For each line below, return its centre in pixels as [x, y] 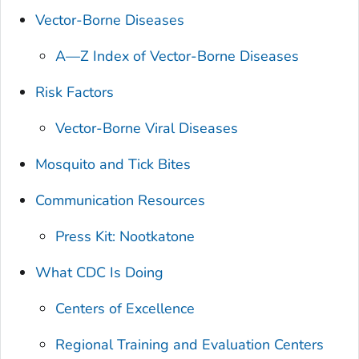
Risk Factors [75, 92]
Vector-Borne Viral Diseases [147, 128]
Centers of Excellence [125, 308]
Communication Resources [121, 200]
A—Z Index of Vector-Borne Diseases [177, 56]
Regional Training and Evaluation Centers [190, 344]
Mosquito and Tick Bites [113, 164]
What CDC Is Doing [100, 272]
